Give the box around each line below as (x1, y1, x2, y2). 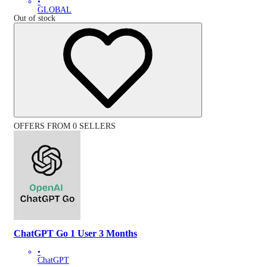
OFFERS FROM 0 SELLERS (14, 122, 116, 131)
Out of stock (14, 14, 55, 23)
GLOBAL (38, 5, 72, 15)
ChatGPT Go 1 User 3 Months (14, 228, 137, 240)
